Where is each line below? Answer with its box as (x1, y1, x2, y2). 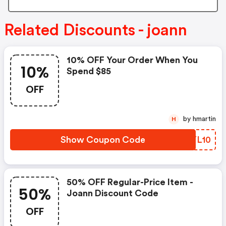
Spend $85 (67, 67, 111, 76)
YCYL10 (179, 135, 211, 145)
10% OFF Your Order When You (67, 55, 198, 65)
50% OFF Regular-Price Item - (67, 178, 193, 187)
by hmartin (193, 116, 216, 123)
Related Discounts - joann (4, 22, 187, 39)
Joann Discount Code (67, 189, 158, 198)
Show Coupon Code (61, 135, 145, 145)
